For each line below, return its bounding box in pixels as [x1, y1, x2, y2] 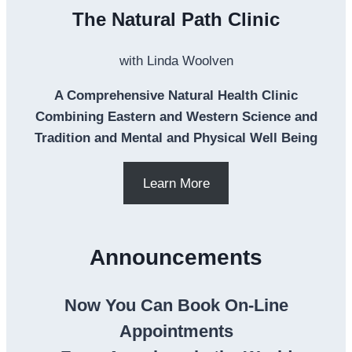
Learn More [142, 175, 210, 191]
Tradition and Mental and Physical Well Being [35, 130, 317, 146]
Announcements [90, 245, 262, 270]
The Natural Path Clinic [72, 9, 280, 31]
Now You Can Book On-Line [64, 295, 288, 316]
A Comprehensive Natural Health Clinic [54, 88, 298, 104]
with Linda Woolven [119, 53, 233, 69]
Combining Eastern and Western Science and [35, 109, 317, 125]
